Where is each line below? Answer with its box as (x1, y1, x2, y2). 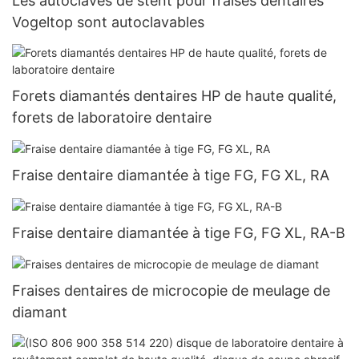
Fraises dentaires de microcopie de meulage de (12, 282, 330, 300)
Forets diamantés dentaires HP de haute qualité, (12, 87, 337, 104)
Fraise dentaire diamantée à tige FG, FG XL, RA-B (12, 224, 345, 241)
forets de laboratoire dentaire (12, 108, 212, 126)
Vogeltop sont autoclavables (12, 14, 204, 31)
